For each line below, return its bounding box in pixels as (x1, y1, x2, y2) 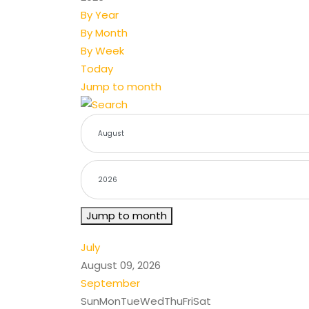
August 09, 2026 (81, 257, 161, 272)
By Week (81, 43, 124, 58)
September (81, 275, 140, 290)
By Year (81, 8, 119, 22)
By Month (81, 26, 128, 40)
